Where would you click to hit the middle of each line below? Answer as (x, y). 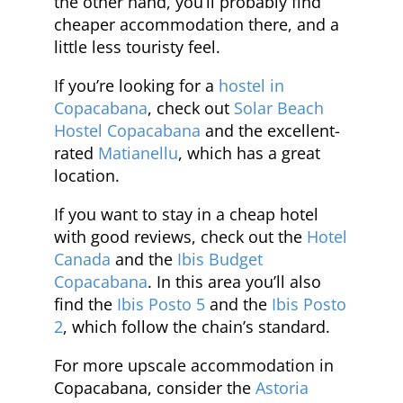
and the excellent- (270, 130)
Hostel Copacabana (127, 130)
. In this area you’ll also (234, 281)
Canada (82, 259)
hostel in (251, 85)
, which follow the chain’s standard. (197, 326)
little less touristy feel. (137, 46)
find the (85, 304)
